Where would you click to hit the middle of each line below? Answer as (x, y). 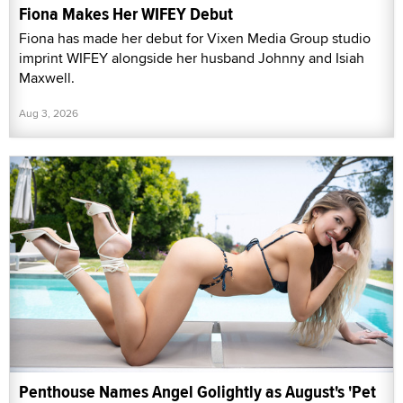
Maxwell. (47, 78)
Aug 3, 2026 (49, 113)
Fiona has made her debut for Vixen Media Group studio (195, 39)
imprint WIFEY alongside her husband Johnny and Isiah (192, 58)
